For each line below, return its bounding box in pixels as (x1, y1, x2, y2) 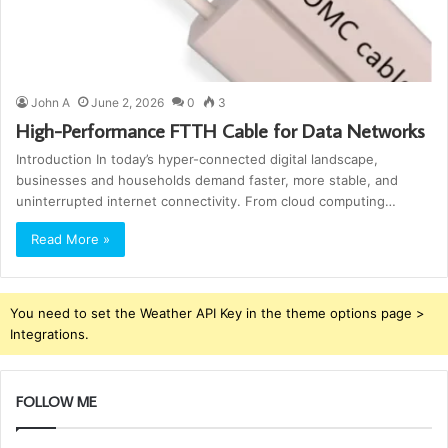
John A (31, 95, 70, 111)
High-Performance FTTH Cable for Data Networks (16, 117, 425, 144)
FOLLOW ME (16, 392, 97, 412)
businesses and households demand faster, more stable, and (16, 172, 398, 189)
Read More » (31, 231, 110, 248)
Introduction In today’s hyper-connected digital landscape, (16, 151, 378, 168)
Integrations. (10, 326, 89, 343)
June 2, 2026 (91, 95, 164, 111)
